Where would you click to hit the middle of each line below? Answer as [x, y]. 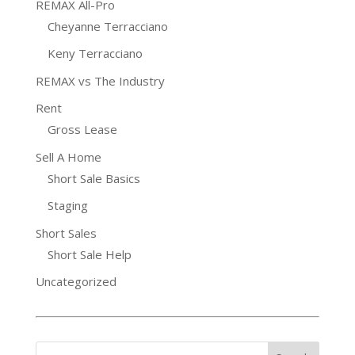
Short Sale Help [89, 254]
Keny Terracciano [95, 53]
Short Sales [66, 233]
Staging [67, 205]
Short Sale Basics [94, 178]
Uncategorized [76, 281]
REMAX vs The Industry [100, 80]
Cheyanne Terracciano [107, 26]
